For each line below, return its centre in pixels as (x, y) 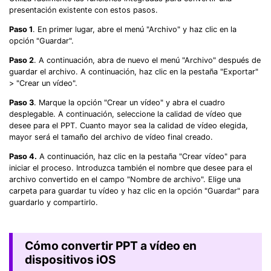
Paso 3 (21, 102)
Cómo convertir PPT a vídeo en (110, 245)
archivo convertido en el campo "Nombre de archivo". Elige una (125, 179)
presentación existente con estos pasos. (83, 10)
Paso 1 (21, 30)
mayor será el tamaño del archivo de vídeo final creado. (111, 137)
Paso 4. (23, 156)
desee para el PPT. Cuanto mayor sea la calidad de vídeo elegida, (129, 125)
